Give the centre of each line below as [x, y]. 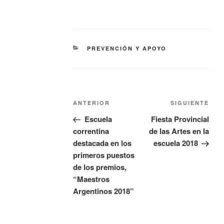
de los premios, [100, 167]
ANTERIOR [92, 103]
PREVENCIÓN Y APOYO [126, 48]
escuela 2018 [175, 143]
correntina [91, 131]
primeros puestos [104, 155]
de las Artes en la [179, 131]
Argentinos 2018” [104, 191]
